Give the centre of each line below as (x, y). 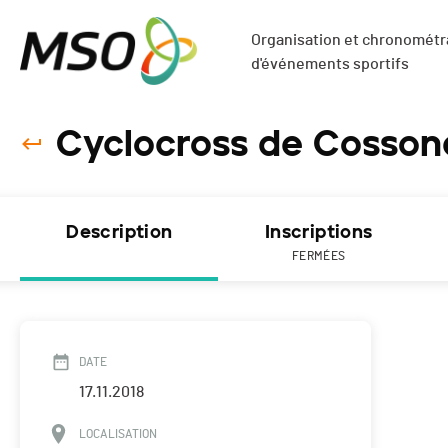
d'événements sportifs (330, 64)
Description (119, 232)
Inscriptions (318, 232)
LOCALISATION (118, 434)
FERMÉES (318, 256)
